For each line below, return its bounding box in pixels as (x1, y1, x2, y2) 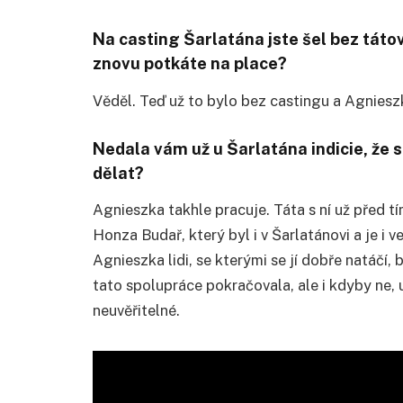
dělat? (93, 163, 144, 183)
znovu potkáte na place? (93, 54, 287, 74)
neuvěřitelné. (93, 301, 180, 320)
